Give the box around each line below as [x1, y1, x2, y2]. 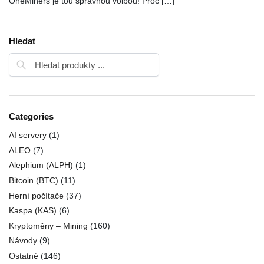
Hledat [9, 35, 35, 46]
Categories [9, 111, 54, 122]
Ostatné [9, 250, 38, 260]
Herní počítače [9, 190, 64, 200]
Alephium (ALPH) [9, 160, 73, 170]
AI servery [9, 130, 47, 140]
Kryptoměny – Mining [9, 220, 88, 230]
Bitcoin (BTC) [9, 175, 58, 185]
